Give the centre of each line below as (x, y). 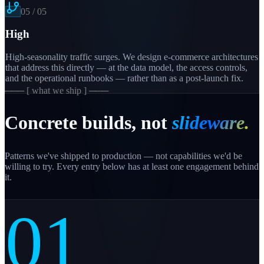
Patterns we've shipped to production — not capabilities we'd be (123, 156)
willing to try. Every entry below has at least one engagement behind (132, 167)
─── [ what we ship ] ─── (57, 91)
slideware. (211, 122)
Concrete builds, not (86, 122)
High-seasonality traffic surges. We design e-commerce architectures (132, 57)
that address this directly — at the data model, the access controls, (126, 68)
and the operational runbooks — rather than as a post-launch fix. (124, 78)
